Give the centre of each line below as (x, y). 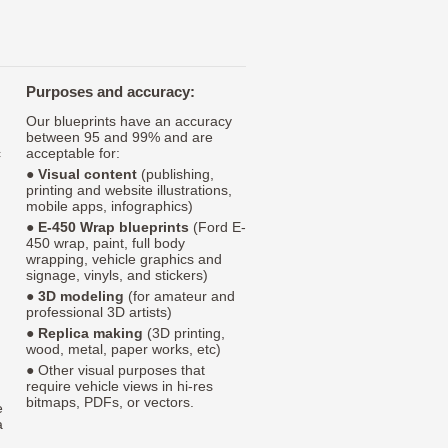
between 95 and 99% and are (119, 137)
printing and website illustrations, (129, 190)
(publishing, (175, 174)
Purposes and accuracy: (110, 92)
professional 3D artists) (99, 312)
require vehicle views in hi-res (119, 386)
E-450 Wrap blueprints (113, 227)
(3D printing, (184, 333)
